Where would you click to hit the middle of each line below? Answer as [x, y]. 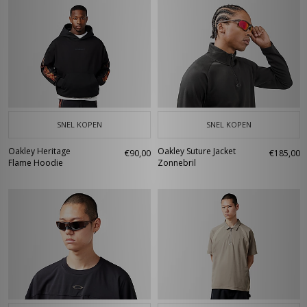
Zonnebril [177, 163]
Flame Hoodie [36, 163]
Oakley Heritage [39, 151]
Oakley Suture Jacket [197, 151]
